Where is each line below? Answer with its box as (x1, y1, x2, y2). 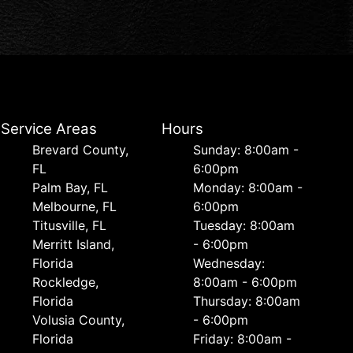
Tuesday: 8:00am (192, 217, 295, 233)
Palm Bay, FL (32, 180, 109, 195)
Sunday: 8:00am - (192, 142, 299, 158)
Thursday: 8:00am (192, 293, 300, 309)
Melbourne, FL (32, 199, 117, 214)
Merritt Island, (32, 236, 115, 252)
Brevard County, (32, 142, 129, 158)
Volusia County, (32, 312, 125, 328)
